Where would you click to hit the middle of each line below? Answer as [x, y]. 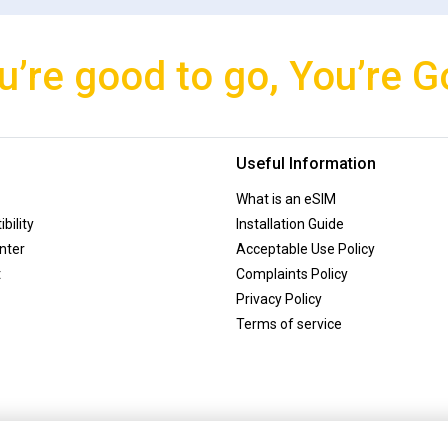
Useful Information [306, 163]
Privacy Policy [279, 298]
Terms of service [289, 323]
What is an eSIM [286, 198]
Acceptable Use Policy [305, 248]
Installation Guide [290, 223]
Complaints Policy [292, 273]
